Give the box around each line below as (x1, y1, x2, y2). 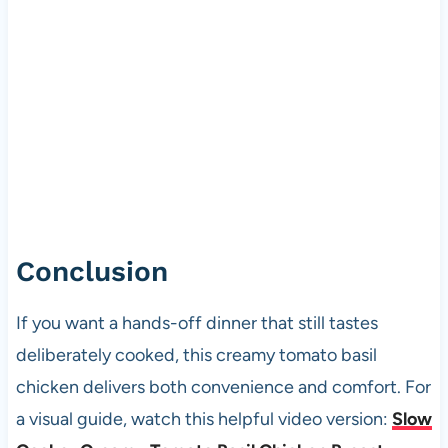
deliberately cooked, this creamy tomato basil (15, 344, 377, 367)
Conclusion (15, 255, 168, 289)
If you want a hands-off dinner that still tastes (15, 312, 378, 335)
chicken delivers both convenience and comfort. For (15, 376, 431, 399)
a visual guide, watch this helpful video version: (15, 408, 392, 431)
